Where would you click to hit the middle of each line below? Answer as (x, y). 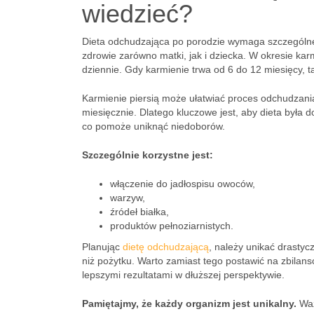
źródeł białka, (139, 212)
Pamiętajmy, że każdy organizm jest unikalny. (189, 303)
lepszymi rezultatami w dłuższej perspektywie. (183, 275)
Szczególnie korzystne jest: (148, 155)
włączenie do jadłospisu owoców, (183, 184)
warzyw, (128, 198)
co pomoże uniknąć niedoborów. (153, 126)
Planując (102, 247)
